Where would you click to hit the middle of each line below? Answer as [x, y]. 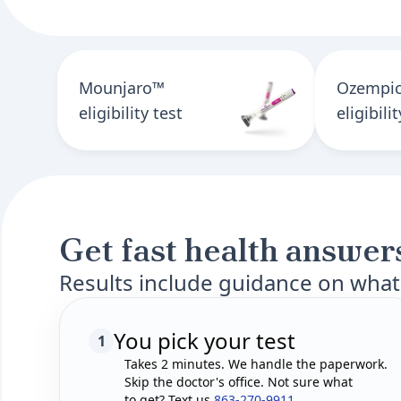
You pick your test [205, 341]
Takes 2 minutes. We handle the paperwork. [256, 364]
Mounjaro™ [122, 88]
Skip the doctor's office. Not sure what [239, 382]
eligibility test [131, 113]
